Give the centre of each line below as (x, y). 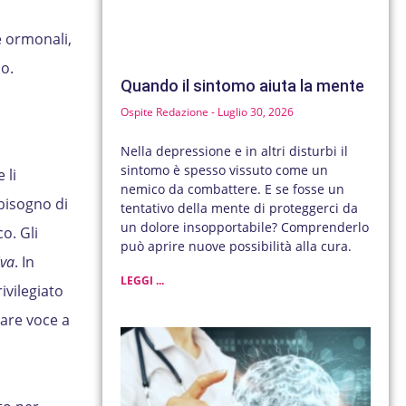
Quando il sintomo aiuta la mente (243, 86)
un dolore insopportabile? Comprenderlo (245, 227)
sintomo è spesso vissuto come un (225, 170)
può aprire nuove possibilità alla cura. (237, 246)
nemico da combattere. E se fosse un (233, 189)
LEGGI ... (143, 281)
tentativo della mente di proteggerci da (240, 208)
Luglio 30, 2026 (255, 112)
